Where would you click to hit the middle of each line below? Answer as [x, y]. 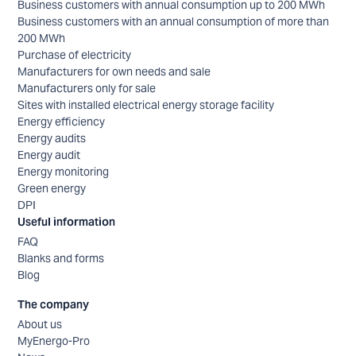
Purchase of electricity [75, 55]
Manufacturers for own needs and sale [114, 72]
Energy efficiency [62, 122]
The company [54, 305]
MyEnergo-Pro [54, 341]
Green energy [52, 189]
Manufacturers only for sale [87, 89]
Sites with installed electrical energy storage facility [146, 105]
